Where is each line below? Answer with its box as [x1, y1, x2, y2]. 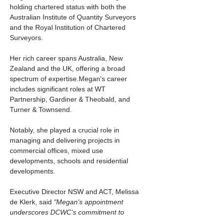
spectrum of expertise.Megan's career [10, 75, 129, 83]
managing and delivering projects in [10, 136, 122, 144]
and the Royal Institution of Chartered [10, 23, 128, 31]
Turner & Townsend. [10, 106, 74, 113]
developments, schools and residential [10, 157, 130, 165]
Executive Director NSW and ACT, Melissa [10, 188, 141, 196]
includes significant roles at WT [10, 85, 108, 93]
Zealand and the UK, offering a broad [10, 65, 127, 72]
